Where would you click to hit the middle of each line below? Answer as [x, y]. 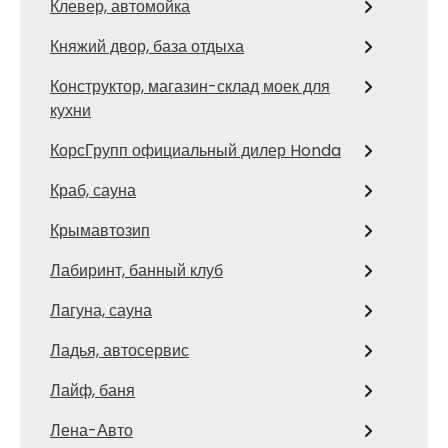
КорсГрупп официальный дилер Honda [195, 150]
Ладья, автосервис [119, 350]
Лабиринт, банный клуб [136, 270]
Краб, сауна [93, 190]
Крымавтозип [100, 230]
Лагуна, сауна [101, 310]
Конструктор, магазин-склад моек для [190, 86]
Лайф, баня [92, 390]
